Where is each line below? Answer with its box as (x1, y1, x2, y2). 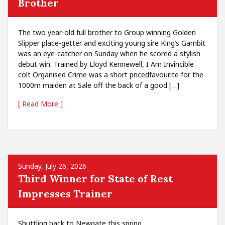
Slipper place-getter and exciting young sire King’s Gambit (18, 38, 205, 48)
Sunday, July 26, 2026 (18, 161, 86, 171)
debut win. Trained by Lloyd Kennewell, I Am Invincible (18, 59, 194, 69)
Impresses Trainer (18, 187, 113, 200)
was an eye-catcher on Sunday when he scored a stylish (18, 49, 200, 58)
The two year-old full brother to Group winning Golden (18, 28, 196, 37)
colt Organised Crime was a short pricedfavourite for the (18, 70, 203, 79)
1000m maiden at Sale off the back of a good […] (18, 80, 179, 90)
